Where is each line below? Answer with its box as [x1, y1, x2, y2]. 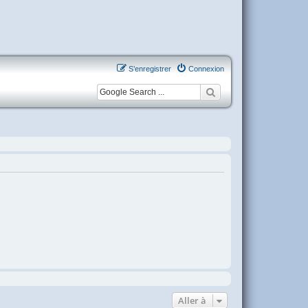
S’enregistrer [129, 65, 171, 74]
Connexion [188, 65, 224, 74]
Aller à [178, 294, 206, 307]
